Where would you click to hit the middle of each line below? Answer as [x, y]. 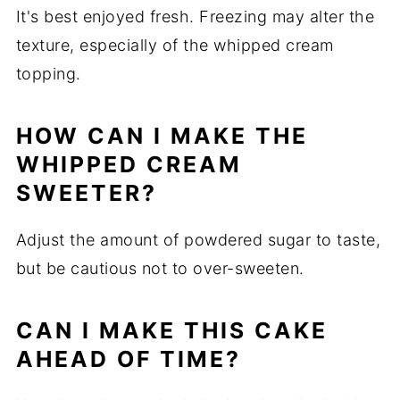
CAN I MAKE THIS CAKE [171, 331]
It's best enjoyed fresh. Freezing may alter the [195, 17]
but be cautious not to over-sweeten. [160, 269]
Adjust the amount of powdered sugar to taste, [198, 240]
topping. [48, 74]
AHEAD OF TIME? [128, 359]
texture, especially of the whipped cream [175, 46]
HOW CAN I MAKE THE [162, 136]
